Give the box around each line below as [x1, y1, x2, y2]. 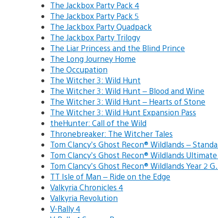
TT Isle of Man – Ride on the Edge [50, 171, 170, 182]
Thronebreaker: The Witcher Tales [50, 128, 173, 139]
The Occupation [50, 64, 108, 74]
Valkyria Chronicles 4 [50, 182, 123, 192]
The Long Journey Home [50, 53, 136, 64]
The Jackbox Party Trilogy [50, 32, 140, 42]
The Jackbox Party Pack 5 [50, 10, 139, 21]
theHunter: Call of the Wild [50, 117, 146, 128]
